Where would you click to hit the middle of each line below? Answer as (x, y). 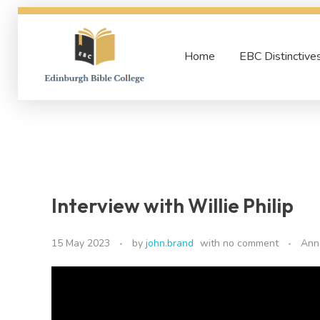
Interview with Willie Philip (172, 206)
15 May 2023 (81, 243)
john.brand (170, 243)
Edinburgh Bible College (62, 93)
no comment (251, 243)
